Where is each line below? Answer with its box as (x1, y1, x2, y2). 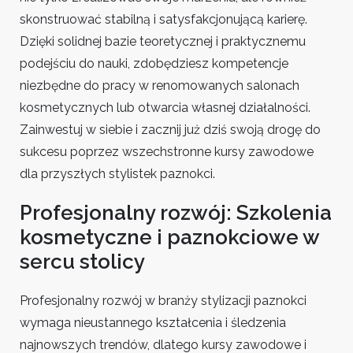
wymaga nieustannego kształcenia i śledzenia (20, 315, 286, 330)
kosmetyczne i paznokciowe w (20, 225, 319, 249)
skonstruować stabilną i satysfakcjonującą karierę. (20, 12, 307, 27)
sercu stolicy (20, 250, 145, 273)
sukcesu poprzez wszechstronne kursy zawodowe (20, 144, 314, 159)
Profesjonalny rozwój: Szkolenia (20, 201, 332, 225)
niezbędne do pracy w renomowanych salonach (20, 78, 299, 93)
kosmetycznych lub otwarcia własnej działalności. (20, 100, 310, 115)
